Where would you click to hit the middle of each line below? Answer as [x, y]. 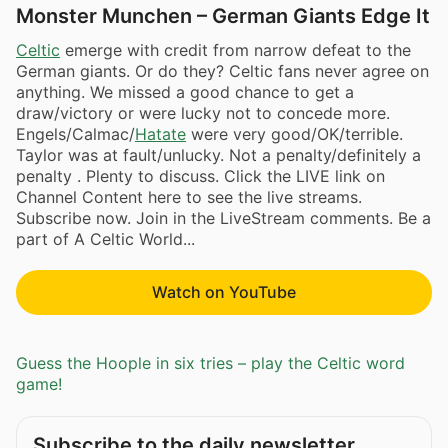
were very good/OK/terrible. [294, 133]
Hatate [160, 133]
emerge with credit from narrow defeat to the [235, 49]
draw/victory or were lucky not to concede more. [203, 112]
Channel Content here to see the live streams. [189, 196]
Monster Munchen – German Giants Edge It [223, 16]
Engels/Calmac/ [75, 133]
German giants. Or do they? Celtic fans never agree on [222, 70]
